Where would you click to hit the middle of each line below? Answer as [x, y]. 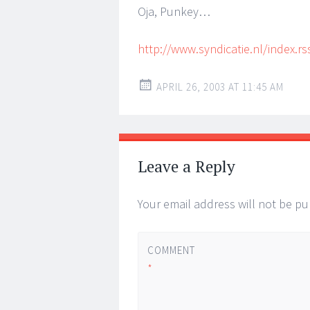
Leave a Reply [186, 166]
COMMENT [171, 250]
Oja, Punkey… [174, 11]
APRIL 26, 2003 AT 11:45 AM [220, 87]
